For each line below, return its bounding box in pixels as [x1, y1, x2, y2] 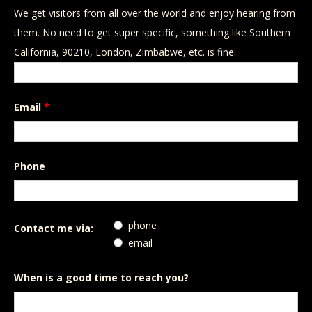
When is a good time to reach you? [14, 271, 189, 284]
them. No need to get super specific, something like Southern [14, 26, 290, 39]
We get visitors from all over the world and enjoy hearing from [14, 6, 295, 19]
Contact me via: [14, 221, 93, 235]
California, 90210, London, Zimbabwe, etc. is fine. [14, 45, 236, 58]
